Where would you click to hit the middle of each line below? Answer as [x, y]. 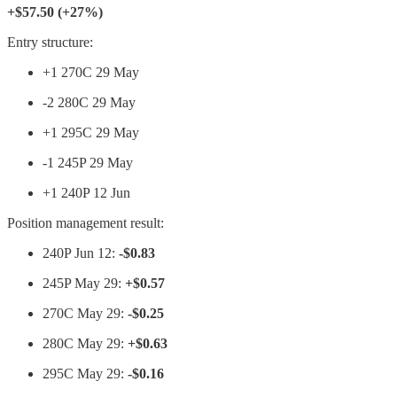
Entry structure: [50, 42]
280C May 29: [85, 343]
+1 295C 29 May [91, 132]
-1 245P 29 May [88, 162]
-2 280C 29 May [89, 102]
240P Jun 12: [81, 253]
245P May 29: [84, 283]
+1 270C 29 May [91, 72]
